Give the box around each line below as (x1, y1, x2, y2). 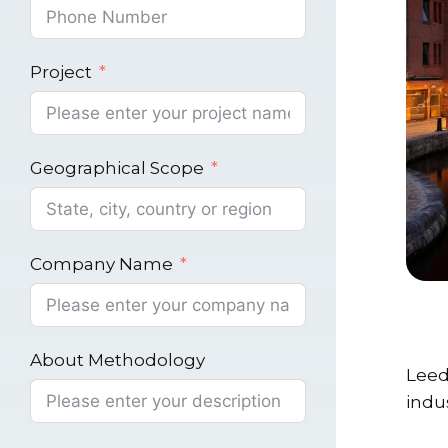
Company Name (30, 253, 173, 274)
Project (30, 61, 92, 82)
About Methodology (30, 349, 205, 370)
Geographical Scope (30, 157, 204, 178)
